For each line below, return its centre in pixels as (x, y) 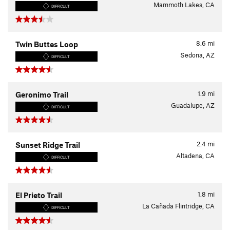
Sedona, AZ (197, 55)
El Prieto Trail (39, 195)
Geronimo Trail (42, 94)
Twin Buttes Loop (47, 44)
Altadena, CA (195, 156)
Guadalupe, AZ (193, 105)
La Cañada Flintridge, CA (178, 206)
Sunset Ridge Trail (48, 145)
